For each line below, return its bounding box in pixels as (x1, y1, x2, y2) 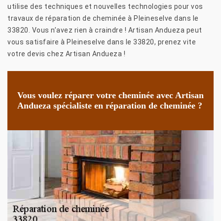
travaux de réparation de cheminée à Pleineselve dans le (7, 14, 199, 22)
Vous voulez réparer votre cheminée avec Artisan (17, 90, 204, 100)
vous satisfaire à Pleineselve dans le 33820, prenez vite (7, 37, 196, 46)
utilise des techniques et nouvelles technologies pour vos (7, 2, 203, 10)
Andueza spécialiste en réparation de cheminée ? (17, 100, 202, 110)
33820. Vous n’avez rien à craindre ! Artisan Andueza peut (7, 26, 202, 34)
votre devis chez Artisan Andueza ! (7, 49, 125, 58)
